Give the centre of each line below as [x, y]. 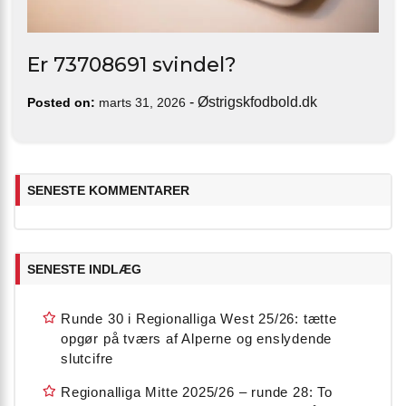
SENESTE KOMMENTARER [108, 190]
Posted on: [61, 102]
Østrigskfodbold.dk [257, 101]
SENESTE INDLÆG [84, 269]
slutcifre [87, 358]
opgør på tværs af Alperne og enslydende [197, 338]
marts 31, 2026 [142, 102]
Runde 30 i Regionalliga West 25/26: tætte [199, 318]
